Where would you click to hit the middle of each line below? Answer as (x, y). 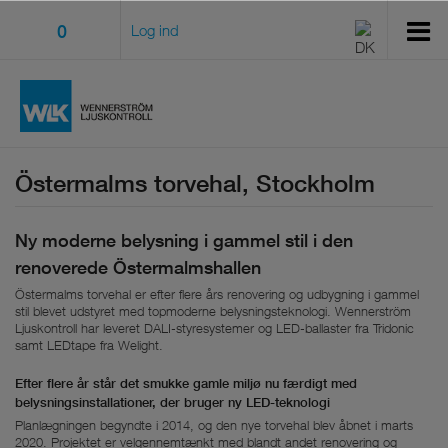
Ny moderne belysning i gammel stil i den (184, 240)
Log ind (155, 30)
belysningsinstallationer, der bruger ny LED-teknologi (172, 402)
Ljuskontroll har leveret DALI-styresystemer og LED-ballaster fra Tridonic (214, 327)
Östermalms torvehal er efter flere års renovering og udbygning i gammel (217, 293)
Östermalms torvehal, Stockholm (195, 182)
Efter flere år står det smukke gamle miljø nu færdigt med (186, 383)
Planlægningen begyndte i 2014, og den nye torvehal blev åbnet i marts (214, 424)
